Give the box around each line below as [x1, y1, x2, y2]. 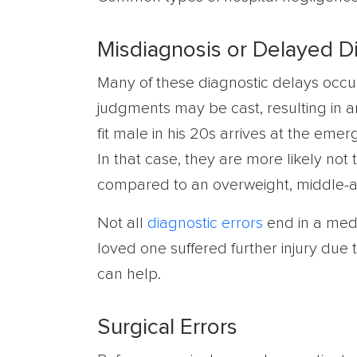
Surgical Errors [97, 316, 237, 339]
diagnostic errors [147, 215, 263, 231]
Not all [97, 215, 147, 231]
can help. [97, 266, 161, 282]
